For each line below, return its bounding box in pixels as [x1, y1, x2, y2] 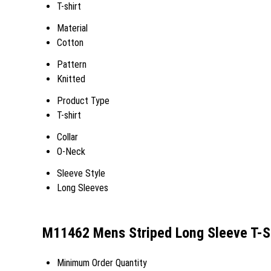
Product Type [57, 95, 109, 106]
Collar [57, 131, 78, 143]
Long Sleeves [57, 182, 108, 194]
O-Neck [57, 146, 85, 157]
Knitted [57, 73, 85, 85]
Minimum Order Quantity [57, 256, 147, 269]
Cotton [57, 37, 83, 48]
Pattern [57, 59, 87, 70]
